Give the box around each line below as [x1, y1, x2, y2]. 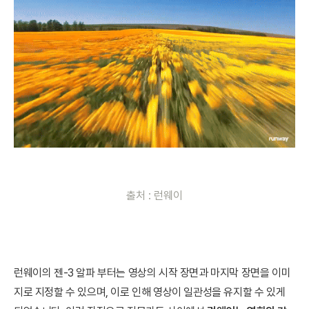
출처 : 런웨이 [126, 188, 183, 202]
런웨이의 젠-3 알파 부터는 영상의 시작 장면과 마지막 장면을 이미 [14, 266, 291, 279]
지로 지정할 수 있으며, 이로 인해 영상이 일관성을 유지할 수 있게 [14, 285, 286, 299]
